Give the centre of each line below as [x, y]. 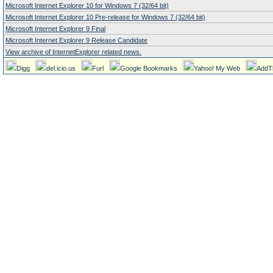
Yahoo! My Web [217, 68]
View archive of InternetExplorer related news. [73, 52]
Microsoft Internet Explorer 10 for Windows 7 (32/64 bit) [87, 5]
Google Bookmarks [149, 68]
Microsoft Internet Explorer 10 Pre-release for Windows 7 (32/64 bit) [105, 17]
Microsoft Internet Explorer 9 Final [55, 29]
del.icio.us [61, 68]
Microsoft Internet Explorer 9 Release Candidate [76, 40]
